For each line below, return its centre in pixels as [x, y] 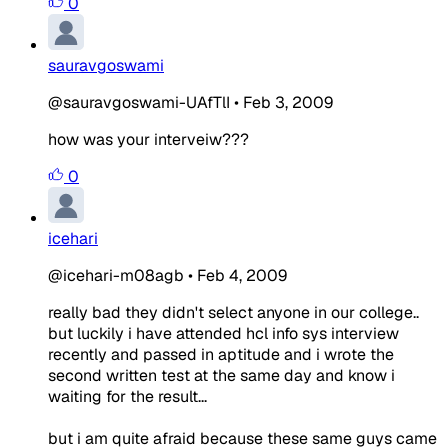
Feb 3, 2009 [288, 102]
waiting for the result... [127, 396]
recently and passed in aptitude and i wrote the [221, 354]
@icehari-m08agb [116, 275]
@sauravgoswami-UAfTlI [139, 102]
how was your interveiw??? [148, 139]
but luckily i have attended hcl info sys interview [223, 333]
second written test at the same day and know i [221, 375]
